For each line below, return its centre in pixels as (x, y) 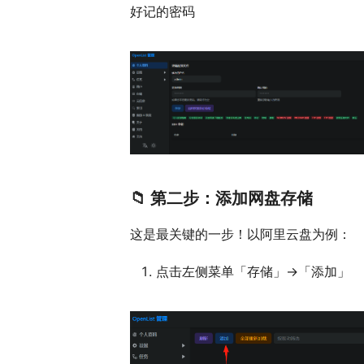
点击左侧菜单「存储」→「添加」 (253, 272)
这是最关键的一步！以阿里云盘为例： (240, 234)
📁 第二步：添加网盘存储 (221, 199)
